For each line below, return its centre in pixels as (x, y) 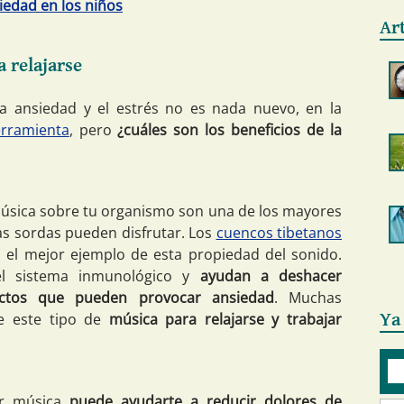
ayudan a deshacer (271, 276)
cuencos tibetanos (279, 233)
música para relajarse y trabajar (225, 320)
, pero (93, 129)
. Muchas (308, 298)
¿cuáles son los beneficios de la (230, 129)
